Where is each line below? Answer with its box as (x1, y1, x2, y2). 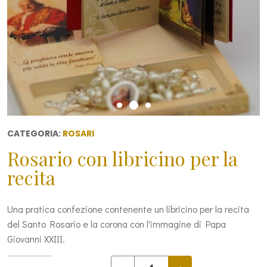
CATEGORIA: (7, 127, 63, 139)
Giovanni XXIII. (7, 232, 65, 245)
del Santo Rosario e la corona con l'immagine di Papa (7, 217, 226, 230)
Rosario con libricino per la (7, 145, 238, 171)
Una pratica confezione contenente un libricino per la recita (7, 202, 249, 215)
